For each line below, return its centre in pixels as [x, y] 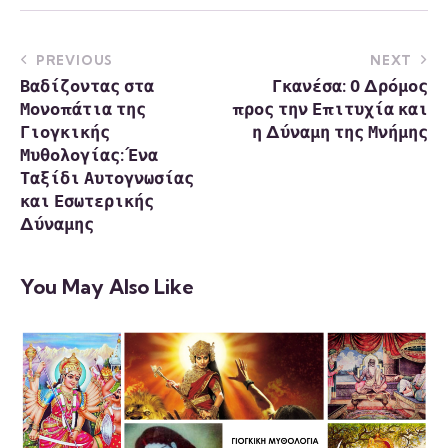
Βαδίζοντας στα [87, 86]
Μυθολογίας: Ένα [89, 155]
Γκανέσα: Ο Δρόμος [350, 86]
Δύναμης [57, 224]
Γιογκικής [65, 132]
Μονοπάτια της [83, 109]
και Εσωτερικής [87, 201]
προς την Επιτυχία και [330, 109]
